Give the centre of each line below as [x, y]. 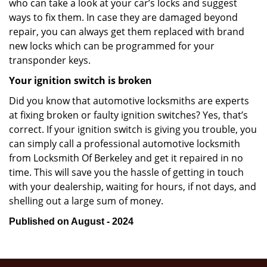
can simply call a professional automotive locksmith [125, 144]
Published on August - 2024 [71, 221]
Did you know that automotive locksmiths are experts [129, 101]
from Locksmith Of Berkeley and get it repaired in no [126, 158]
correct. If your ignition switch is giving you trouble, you [133, 129]
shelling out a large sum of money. [87, 201]
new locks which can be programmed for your [112, 46]
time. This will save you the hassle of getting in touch [126, 172]
